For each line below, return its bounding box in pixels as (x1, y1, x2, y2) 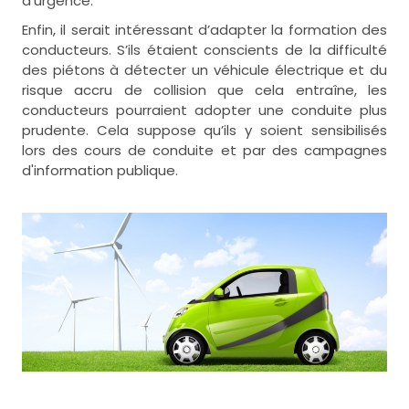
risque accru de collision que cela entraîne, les (21, 79, 388, 100)
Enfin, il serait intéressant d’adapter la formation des (21, 19, 388, 39)
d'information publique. (21, 160, 185, 180)
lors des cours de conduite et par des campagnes (21, 140, 388, 160)
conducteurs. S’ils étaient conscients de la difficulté (21, 39, 388, 59)
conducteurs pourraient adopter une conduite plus (21, 100, 388, 120)
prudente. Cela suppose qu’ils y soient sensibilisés (21, 120, 388, 140)
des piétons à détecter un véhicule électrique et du (21, 59, 388, 79)
